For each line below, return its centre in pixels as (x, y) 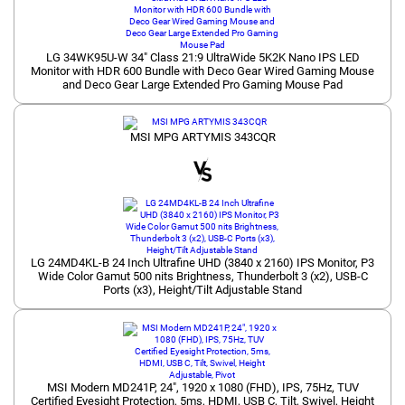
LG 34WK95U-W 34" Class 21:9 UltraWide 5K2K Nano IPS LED (202, 57)
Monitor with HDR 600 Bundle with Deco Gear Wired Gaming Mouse (202, 71)
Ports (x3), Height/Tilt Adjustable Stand (202, 290)
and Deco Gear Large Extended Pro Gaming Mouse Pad (202, 84)
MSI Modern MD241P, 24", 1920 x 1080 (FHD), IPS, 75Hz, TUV (202, 387)
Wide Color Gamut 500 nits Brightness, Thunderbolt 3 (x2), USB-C (202, 277)
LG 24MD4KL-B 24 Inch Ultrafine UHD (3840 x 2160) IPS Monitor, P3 (202, 263)
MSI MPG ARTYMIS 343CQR (202, 137)
